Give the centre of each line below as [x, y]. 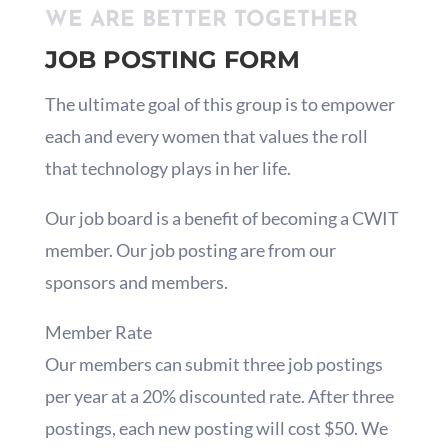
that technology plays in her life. [167, 168]
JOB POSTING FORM [172, 60]
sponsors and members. [136, 282]
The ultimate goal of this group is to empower [219, 104]
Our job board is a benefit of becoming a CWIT [221, 218]
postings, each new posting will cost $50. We [216, 428]
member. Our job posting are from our [190, 250]
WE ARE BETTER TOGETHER [201, 21]
